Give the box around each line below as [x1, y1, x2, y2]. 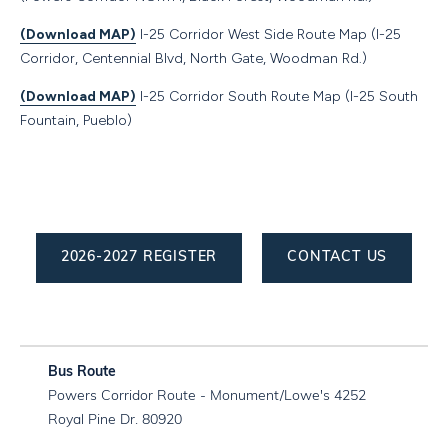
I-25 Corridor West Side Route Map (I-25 [136, 25, 401, 43]
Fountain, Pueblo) [20, 111, 132, 129]
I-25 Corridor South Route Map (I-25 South [136, 87, 418, 105]
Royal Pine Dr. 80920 [48, 412, 182, 428]
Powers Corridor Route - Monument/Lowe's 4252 [48, 388, 366, 404]
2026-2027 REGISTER [60, 249, 218, 265]
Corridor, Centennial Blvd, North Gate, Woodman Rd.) [20, 49, 367, 67]
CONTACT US [287, 249, 388, 265]
